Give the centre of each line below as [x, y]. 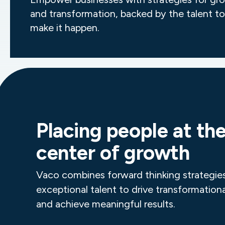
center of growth [113, 153]
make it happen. [65, 28]
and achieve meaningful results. [106, 204]
